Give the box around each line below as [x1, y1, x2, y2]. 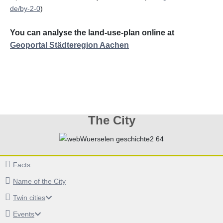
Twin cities [13, 194, 45, 202]
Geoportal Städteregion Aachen [10, 40, 129, 49]
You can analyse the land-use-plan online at [10, 28, 174, 37]
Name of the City [13, 177, 66, 186]
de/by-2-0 [10, 4, 40, 12]
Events [13, 210, 34, 219]
